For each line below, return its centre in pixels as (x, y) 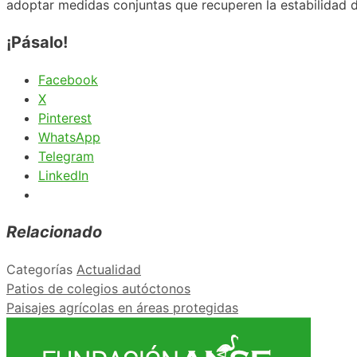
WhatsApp (69, 137)
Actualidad (109, 269)
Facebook (68, 79)
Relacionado (54, 231)
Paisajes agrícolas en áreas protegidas (122, 307)
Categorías (41, 269)
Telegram (66, 156)
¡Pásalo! (37, 42)
